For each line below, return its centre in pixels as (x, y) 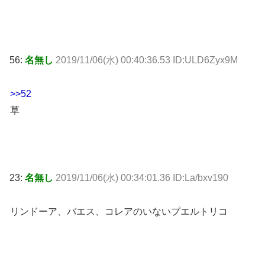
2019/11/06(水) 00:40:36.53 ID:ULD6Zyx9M (147, 60)
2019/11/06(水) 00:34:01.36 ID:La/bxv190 (142, 177)
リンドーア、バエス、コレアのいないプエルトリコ (119, 211)
